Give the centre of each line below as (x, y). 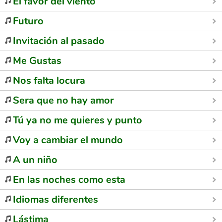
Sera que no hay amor (63, 100)
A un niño (35, 160)
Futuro (28, 21)
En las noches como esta (69, 180)
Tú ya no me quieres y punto (78, 120)
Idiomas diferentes (55, 199)
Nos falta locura (49, 81)
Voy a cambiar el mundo (68, 140)
